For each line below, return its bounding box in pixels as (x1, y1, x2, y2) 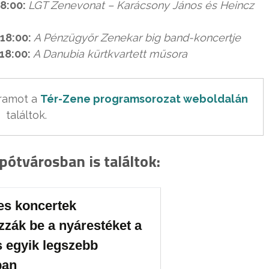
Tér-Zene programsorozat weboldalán (40, 92, 248, 106)
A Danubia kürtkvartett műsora (33, 47, 187, 61)
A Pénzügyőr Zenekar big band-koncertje (34, 31, 241, 44)
